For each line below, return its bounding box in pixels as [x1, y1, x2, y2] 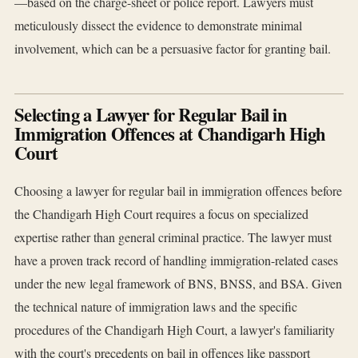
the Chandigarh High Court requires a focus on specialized [14, 205, 308, 223]
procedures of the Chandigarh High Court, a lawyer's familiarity [14, 321, 335, 339]
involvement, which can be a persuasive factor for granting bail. [14, 40, 331, 58]
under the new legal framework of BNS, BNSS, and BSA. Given [14, 275, 342, 292]
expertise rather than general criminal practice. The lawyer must [14, 229, 332, 246]
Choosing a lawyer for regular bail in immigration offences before [14, 182, 342, 200]
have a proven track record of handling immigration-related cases [14, 252, 338, 269]
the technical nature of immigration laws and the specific [14, 298, 297, 316]
